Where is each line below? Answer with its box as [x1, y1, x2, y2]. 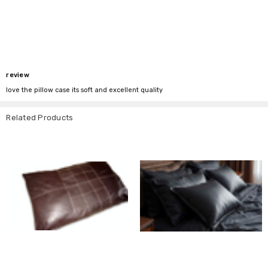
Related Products [6, 113, 74, 123]
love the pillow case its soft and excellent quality [6, 86, 163, 95]
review [6, 71, 29, 80]
